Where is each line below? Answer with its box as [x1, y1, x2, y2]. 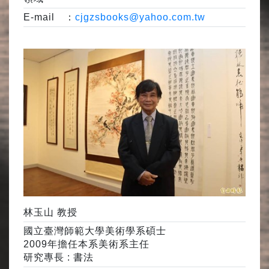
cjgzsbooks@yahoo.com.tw [75, 11, 205, 22]
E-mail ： [23, 11, 75, 22]
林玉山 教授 [23, 207, 77, 218]
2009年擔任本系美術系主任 [23, 239, 150, 250]
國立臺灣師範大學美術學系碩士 [23, 226, 166, 237]
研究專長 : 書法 [23, 252, 94, 263]
